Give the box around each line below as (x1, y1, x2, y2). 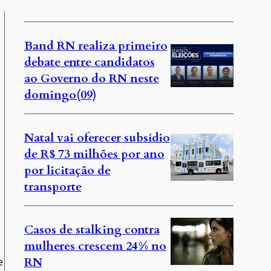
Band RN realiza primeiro (24, 38, 168, 54)
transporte (24, 178, 82, 195)
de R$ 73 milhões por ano (24, 146, 165, 162)
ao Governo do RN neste (24, 70, 159, 87)
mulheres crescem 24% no (24, 238, 166, 254)
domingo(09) (24, 87, 96, 103)
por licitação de (24, 162, 111, 178)
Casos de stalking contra (24, 221, 160, 238)
